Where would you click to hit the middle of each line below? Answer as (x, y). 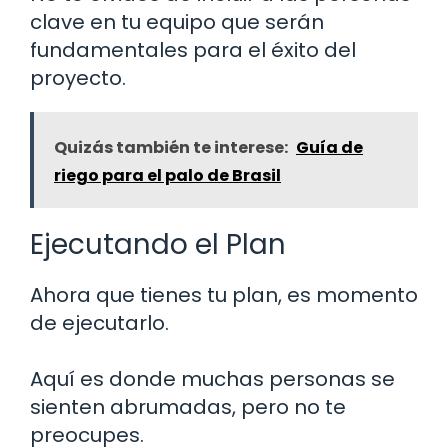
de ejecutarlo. (99, 322)
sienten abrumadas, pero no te (188, 406)
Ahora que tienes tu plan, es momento (224, 294)
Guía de (329, 147)
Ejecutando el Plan (158, 244)
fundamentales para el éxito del (193, 49)
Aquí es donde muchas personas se (212, 378)
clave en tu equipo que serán (177, 21)
